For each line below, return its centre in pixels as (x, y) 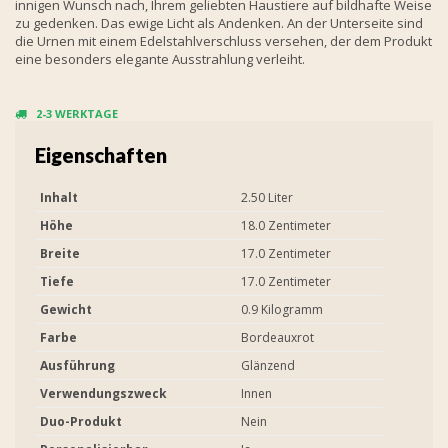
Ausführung (77, 365)
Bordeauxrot (277, 337)
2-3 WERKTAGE (77, 113)
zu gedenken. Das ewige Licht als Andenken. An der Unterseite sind (219, 22)
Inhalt (59, 197)
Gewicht (66, 309)
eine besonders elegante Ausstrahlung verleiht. (160, 58)
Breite (60, 253)
